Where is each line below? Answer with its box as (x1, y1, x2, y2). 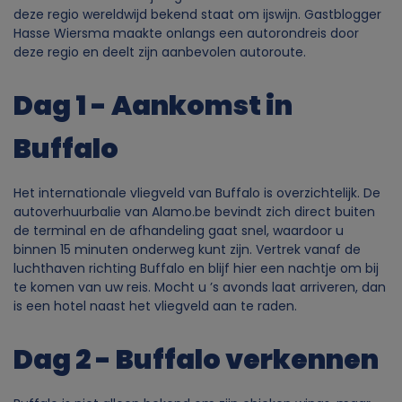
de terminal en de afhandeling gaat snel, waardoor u (13, 221, 344, 240)
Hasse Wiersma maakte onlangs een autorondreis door (13, 23, 359, 42)
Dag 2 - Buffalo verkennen (13, 339, 379, 379)
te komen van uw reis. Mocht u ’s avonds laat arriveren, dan (13, 277, 386, 296)
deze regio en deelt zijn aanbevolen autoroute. (13, 42, 306, 61)
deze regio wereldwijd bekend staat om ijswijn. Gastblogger (13, 4, 381, 23)
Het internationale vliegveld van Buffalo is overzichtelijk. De (13, 183, 380, 202)
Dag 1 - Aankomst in (13, 85, 293, 125)
